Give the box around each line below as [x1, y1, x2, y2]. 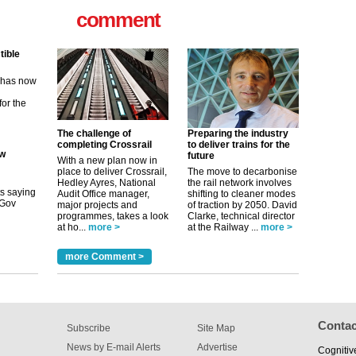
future [188, 150, 215, 161]
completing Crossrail [57, 139, 152, 150]
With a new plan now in [57, 155, 157, 166]
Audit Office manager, [57, 188, 149, 199]
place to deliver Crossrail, [57, 166, 167, 177]
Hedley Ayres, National [57, 177, 156, 188]
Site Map [197, 323, 235, 334]
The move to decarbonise [188, 166, 297, 177]
